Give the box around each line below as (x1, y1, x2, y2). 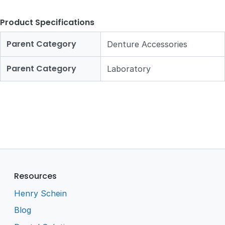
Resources (14, 170, 57, 182)
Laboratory (107, 64, 151, 74)
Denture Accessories (107, 39, 187, 50)
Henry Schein (14, 188, 67, 198)
